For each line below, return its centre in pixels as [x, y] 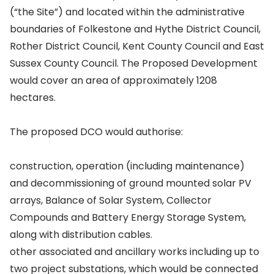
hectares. [33, 98]
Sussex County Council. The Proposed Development [134, 63]
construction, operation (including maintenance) [127, 166]
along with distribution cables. [81, 235]
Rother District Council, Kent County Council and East [137, 46]
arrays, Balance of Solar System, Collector [111, 200]
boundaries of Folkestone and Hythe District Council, [135, 29]
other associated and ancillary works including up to [135, 252]
